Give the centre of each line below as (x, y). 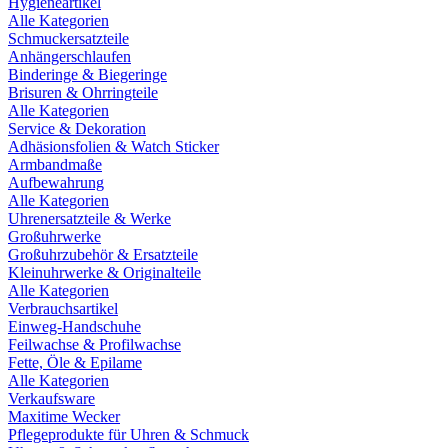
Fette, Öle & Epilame (75, 362)
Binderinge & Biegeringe (87, 74)
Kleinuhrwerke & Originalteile (104, 272)
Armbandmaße (55, 164)
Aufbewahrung (56, 182)
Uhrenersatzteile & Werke (89, 218)
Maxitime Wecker (64, 416)
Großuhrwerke (54, 236)
